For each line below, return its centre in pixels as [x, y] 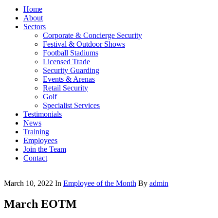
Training [36, 132]
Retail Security [65, 88]
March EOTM [40, 204]
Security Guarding [71, 70]
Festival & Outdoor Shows [84, 44]
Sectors [35, 27]
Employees [40, 140]
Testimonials [43, 114]
